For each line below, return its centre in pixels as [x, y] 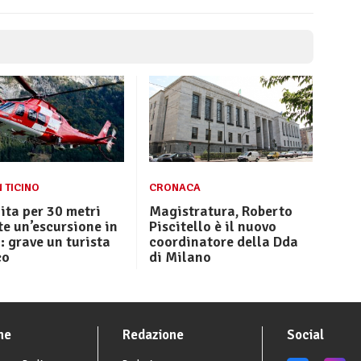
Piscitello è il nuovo [212, 227]
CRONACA [174, 188]
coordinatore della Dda [223, 242]
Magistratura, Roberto [220, 212]
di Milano [180, 257]
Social [305, 334]
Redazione [153, 334]
